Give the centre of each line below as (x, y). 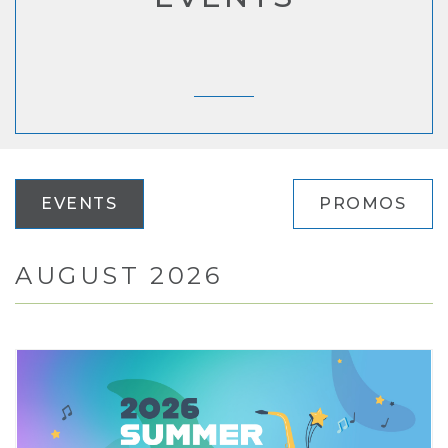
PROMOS (363, 203)
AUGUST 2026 (119, 275)
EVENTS (79, 203)
